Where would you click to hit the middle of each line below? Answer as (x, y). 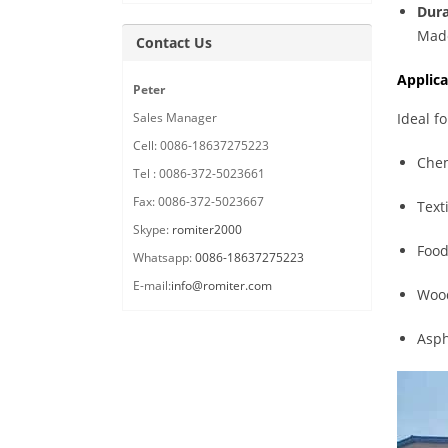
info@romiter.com (221, 286)
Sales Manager (175, 118)
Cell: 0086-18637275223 (201, 146)
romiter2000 (207, 230)
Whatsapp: (164, 258)
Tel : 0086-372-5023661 (199, 174)
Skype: (152, 230)
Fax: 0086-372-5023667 (198, 202)
